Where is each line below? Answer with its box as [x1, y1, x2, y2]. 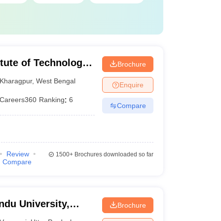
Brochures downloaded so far [73, 151, 153, 158]
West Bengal [36, 76, 76, 85]
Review [6, 150, 29, 158]
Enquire [119, 80, 144, 89]
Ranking [39, 96, 65, 104]
